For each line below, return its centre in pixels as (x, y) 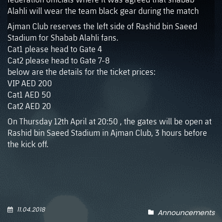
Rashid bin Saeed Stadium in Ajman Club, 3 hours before (107, 133)
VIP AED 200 (30, 83)
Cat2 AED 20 (29, 106)
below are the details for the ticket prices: (82, 72)
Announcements (186, 213)
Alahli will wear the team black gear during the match (103, 11)
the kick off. (28, 144)
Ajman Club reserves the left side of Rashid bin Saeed (102, 26)
